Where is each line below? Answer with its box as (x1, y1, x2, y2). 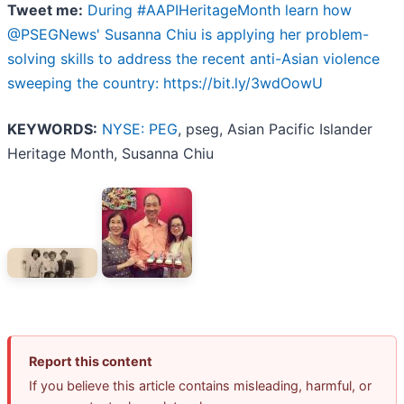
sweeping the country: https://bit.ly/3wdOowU (7, 74, 323, 93)
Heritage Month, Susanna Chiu (7, 144, 214, 163)
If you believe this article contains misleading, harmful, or (29, 378, 372, 394)
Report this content (29, 353, 152, 370)
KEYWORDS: (7, 120, 97, 139)
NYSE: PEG (102, 120, 178, 139)
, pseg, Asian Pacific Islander (178, 120, 372, 139)
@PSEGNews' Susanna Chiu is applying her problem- (7, 25, 369, 44)
